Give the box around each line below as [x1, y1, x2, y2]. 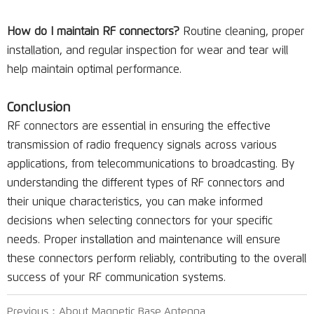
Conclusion [7, 101, 71, 114]
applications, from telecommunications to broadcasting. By [7, 158, 294, 170]
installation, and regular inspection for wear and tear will [7, 45, 288, 56]
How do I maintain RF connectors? [7, 26, 179, 37]
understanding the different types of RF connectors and [7, 177, 285, 189]
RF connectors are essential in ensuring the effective [7, 121, 271, 132]
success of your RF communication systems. [7, 272, 226, 283]
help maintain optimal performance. [7, 64, 182, 75]
